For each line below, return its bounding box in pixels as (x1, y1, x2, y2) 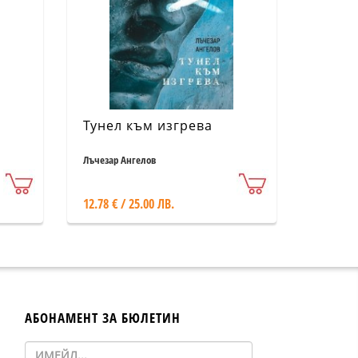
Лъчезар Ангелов (82, 153, 156, 167)
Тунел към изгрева (82, 117, 213, 134)
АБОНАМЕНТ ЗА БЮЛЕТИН (25, 308, 181, 327)
